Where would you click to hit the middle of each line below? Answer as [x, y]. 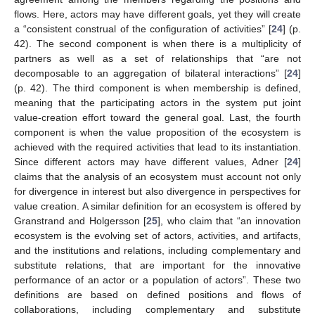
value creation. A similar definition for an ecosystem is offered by [157, 206]
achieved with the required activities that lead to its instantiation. [157, 147]
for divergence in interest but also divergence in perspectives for [157, 191]
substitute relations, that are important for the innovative [157, 265]
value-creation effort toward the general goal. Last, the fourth [157, 117]
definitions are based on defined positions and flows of [157, 294]
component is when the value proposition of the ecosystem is [157, 132]
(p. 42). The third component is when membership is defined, [157, 88]
